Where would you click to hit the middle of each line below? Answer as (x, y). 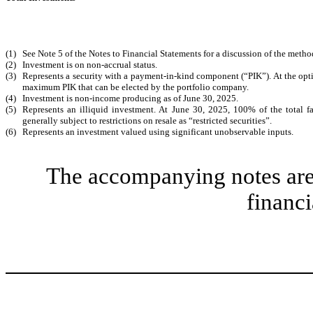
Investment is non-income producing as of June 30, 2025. (130, 98)
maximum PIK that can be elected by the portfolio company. (136, 87)
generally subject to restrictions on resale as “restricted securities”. (147, 120)
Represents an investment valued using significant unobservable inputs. (158, 131)
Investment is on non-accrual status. (90, 64)
